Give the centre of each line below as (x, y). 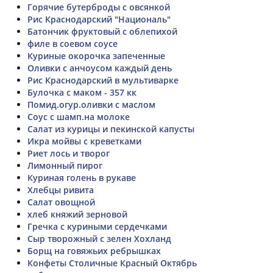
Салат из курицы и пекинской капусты (111, 129)
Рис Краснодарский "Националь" (99, 19)
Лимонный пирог (65, 165)
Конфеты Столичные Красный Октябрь (112, 263)
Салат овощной (61, 202)
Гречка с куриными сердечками (97, 226)
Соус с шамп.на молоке (79, 116)
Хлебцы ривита (61, 190)
